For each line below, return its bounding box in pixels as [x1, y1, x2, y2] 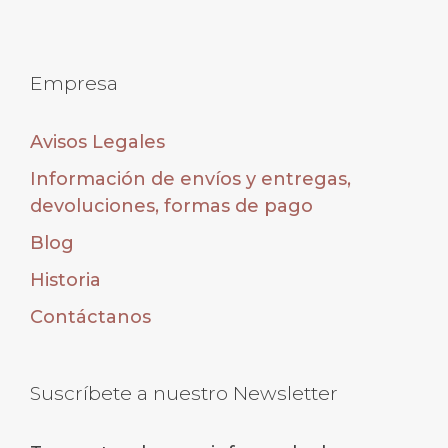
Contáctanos [30, 306, 151, 329]
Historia [30, 269, 101, 292]
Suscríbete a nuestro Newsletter [30, 381, 338, 406]
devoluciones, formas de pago [30, 195, 313, 218]
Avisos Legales [30, 131, 165, 154]
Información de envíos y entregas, [30, 168, 351, 191]
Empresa [30, 71, 118, 96]
